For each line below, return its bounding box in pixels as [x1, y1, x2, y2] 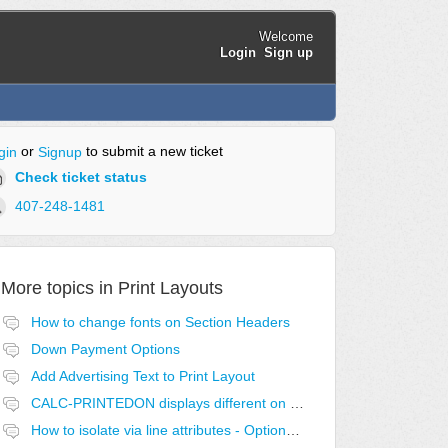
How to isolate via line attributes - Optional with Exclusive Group [285, 422, 300, 439]
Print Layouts [117, 278, 223, 299]
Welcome [258, 28, 313, 44]
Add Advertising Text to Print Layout [30, 368, 255, 385]
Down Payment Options [30, 341, 180, 358]
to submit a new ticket [81, 143, 223, 160]
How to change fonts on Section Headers [30, 314, 290, 331]
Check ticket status [14, 168, 147, 185]
